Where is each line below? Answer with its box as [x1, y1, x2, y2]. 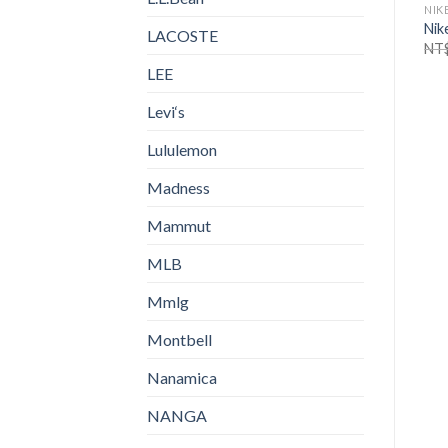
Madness [147, 178, 210, 198]
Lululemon [147, 140, 217, 160]
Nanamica [147, 368, 217, 388]
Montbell [147, 330, 212, 350]
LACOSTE [147, 26, 218, 46]
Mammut [147, 216, 211, 236]
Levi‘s [147, 102, 185, 122]
